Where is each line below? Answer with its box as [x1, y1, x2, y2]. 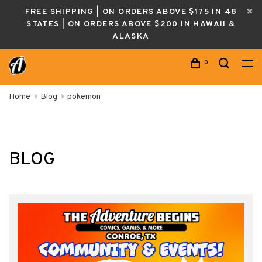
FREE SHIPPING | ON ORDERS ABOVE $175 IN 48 [25, 7, 237, 17]
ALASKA [112, 32, 150, 42]
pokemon [67, 92, 101, 102]
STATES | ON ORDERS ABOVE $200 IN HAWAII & [26, 19, 236, 29]
